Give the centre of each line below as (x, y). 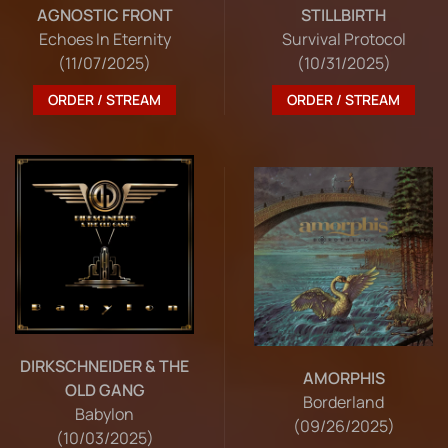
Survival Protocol (343, 38)
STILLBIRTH (343, 14)
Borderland (343, 402)
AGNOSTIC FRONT (104, 15)
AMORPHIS (343, 378)
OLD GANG (104, 390)
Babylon (104, 414)
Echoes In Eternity (104, 39)
